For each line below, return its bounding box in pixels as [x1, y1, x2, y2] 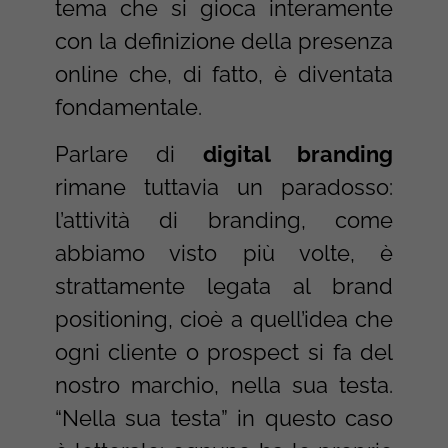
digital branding [203, 140, 394, 167]
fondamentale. [54, 93, 202, 120]
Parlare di [54, 140, 204, 167]
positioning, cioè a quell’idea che [54, 305, 394, 332]
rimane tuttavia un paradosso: [54, 173, 394, 200]
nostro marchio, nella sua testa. [54, 371, 394, 398]
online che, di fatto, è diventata [54, 60, 394, 87]
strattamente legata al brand [54, 272, 394, 299]
